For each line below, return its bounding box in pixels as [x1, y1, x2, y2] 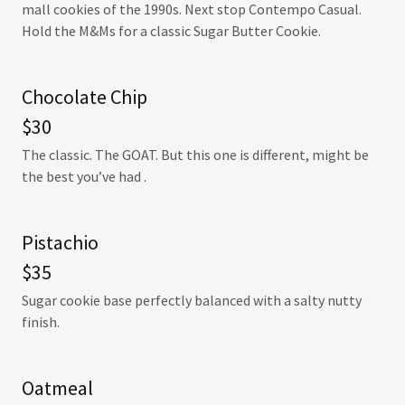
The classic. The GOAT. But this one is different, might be [22, 146, 369, 164]
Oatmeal [22, 375, 93, 400]
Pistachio [22, 230, 99, 255]
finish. [22, 313, 60, 331]
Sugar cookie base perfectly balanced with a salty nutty [22, 291, 362, 309]
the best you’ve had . [22, 167, 146, 185]
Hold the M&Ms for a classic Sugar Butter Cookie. [22, 22, 321, 40]
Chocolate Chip [22, 84, 147, 109]
